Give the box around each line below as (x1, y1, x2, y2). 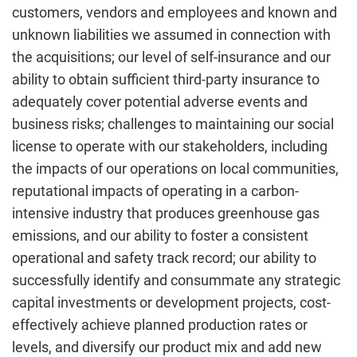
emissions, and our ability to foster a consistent (12, 227, 308, 244)
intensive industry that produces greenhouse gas (12, 205, 320, 222)
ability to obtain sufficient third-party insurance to (12, 71, 320, 88)
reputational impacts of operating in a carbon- (12, 182, 299, 199)
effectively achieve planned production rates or (12, 316, 308, 333)
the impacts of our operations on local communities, (12, 160, 339, 177)
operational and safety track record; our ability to (12, 249, 316, 266)
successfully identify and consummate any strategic (12, 272, 340, 288)
